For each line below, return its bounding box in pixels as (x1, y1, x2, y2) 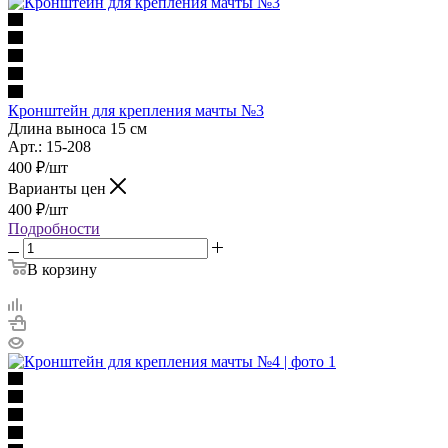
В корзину (27, 260, 97, 278)
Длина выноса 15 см (8, 119, 147, 137)
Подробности (8, 219, 100, 237)
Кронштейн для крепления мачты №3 (8, 101, 264, 119)
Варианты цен (8, 179, 110, 197)
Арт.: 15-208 (8, 137, 91, 155)
